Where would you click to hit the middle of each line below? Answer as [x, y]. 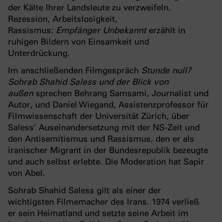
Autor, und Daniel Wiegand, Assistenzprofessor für [108, 104]
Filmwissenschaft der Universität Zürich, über [99, 116]
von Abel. [27, 173]
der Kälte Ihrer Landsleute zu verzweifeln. [89, 7]
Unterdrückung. [39, 53]
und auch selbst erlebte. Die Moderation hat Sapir [106, 161]
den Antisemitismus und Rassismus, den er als [101, 139]
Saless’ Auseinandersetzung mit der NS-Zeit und [104, 127]
